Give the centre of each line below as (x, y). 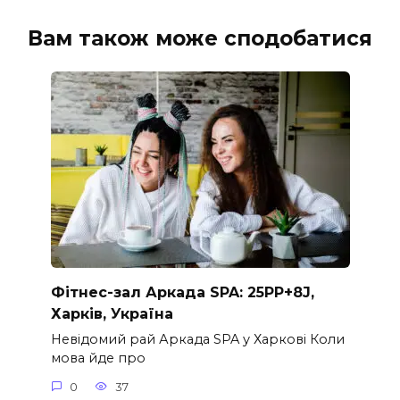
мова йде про (98, 358)
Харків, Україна (112, 313)
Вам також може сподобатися (200, 38)
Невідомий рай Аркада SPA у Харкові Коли (197, 340)
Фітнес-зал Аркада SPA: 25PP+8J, (182, 292)
